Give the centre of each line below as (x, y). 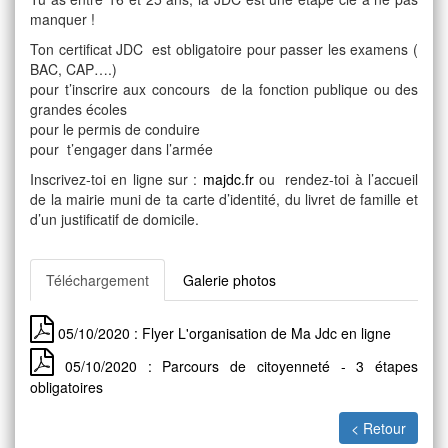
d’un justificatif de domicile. (114, 218)
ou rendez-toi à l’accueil (335, 178)
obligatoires (66, 386)
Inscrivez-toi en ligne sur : (116, 178)
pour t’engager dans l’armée (121, 148)
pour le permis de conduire (115, 128)
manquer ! (62, 18)
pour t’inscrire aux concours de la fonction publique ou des (224, 88)
